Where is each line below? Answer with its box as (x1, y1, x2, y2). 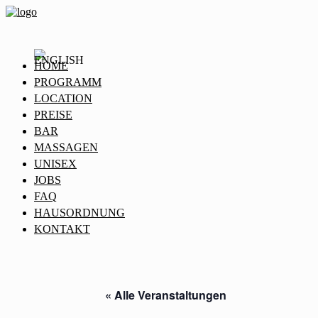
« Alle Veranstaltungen (105, 287, 226, 304)
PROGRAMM (34, 76, 102, 89)
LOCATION (34, 92, 92, 105)
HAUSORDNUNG (34, 207, 125, 219)
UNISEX (34, 158, 77, 170)
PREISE (34, 109, 72, 121)
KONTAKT (34, 223, 90, 236)
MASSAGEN (34, 141, 98, 154)
